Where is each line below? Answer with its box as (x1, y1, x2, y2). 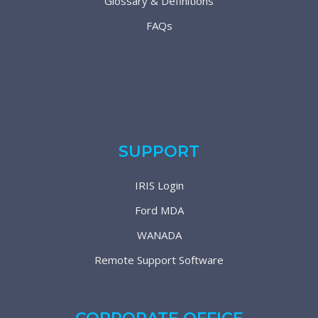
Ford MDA (134, 203, 184, 217)
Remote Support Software (94, 253, 224, 267)
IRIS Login (134, 178, 184, 192)
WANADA (136, 228, 182, 242)
